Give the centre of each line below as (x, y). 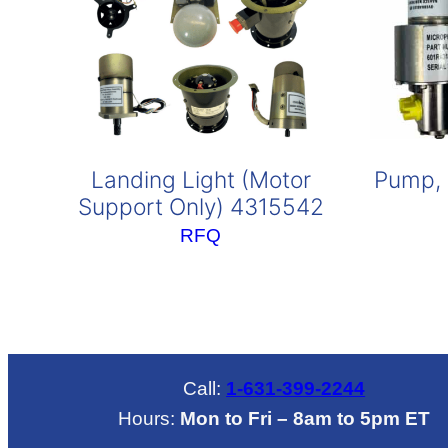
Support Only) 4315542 (200, 207)
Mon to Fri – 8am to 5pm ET (305, 418)
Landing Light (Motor (200, 180)
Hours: (149, 418)
